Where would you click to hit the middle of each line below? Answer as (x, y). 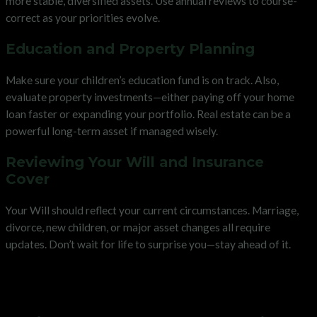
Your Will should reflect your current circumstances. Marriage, (152, 210)
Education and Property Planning (130, 48)
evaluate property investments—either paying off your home (150, 97)
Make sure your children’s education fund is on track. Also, (142, 80)
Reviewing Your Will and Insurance (135, 162)
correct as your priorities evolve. (83, 17)
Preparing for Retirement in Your (156, 275)
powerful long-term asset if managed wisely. (112, 131)
